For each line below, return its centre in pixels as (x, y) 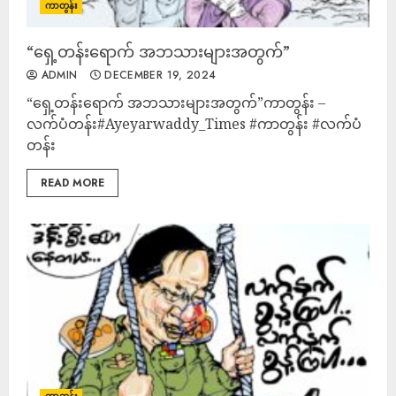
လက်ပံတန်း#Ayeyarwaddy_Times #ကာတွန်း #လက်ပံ (194, 124)
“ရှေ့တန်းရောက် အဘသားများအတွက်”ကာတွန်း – (176, 103)
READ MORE (72, 183)
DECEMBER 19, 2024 (158, 75)
